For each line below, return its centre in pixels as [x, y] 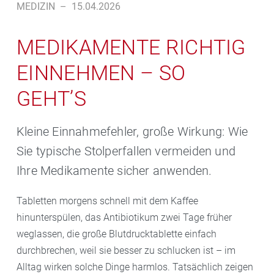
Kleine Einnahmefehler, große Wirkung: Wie [132, 132]
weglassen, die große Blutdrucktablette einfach [117, 234]
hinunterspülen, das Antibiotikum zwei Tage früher [124, 218]
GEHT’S [51, 99]
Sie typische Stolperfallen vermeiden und [126, 151]
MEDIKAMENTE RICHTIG [131, 47]
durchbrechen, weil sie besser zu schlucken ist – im [126, 251]
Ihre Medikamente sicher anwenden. [114, 171]
